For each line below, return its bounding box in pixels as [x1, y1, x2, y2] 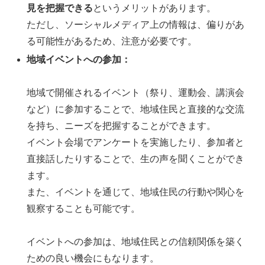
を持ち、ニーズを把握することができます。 [27, 120, 216, 131]
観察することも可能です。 [27, 203, 141, 214]
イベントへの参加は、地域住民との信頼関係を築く [27, 236, 245, 247]
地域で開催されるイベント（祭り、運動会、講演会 [27, 87, 245, 98]
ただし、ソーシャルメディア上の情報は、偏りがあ [27, 19, 245, 30]
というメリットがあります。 [93, 2, 216, 13]
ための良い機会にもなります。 [27, 253, 160, 263]
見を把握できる [27, 2, 93, 13]
